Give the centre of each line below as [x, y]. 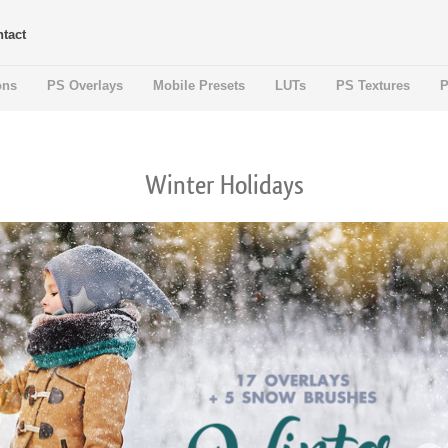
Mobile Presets [199, 85]
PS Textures [373, 85]
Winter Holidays [224, 186]
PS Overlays [85, 85]
